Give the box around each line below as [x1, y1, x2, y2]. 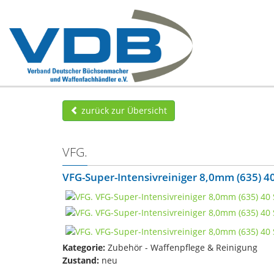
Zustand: [62, 254, 99, 266]
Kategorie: [62, 241, 105, 253]
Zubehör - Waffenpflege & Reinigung [105, 241, 257, 253]
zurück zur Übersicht [79, 105, 167, 116]
